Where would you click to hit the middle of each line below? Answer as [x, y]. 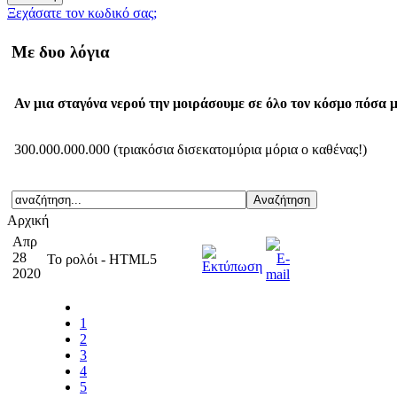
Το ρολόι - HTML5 [102, 260]
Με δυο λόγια [61, 51]
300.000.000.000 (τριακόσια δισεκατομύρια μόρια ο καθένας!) [192, 149]
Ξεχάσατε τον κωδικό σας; [82, 13]
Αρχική [28, 221]
